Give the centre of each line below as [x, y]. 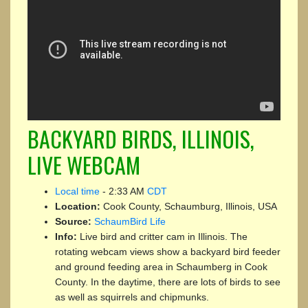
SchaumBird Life [130, 221]
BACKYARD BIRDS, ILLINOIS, [141, 138]
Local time [77, 191]
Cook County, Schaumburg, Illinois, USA [190, 206]
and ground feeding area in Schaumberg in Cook [161, 266]
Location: [79, 206]
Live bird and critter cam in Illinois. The [164, 236]
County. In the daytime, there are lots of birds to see [168, 282]
